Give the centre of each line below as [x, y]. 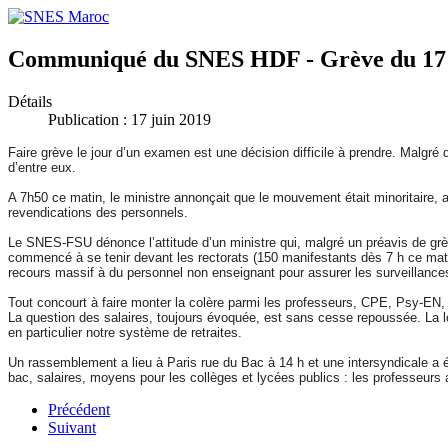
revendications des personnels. [98, 212]
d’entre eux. [42, 167]
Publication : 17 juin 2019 [129, 119]
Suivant [72, 427]
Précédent [79, 409]
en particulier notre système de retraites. [125, 332]
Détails [30, 101]
